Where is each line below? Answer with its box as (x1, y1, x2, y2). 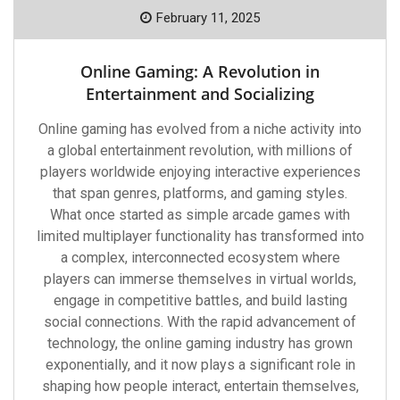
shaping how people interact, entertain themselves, (41, 378, 359, 395)
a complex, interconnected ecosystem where (60, 249, 340, 266)
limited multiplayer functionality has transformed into (36, 228, 364, 245)
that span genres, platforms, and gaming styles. (53, 185, 347, 202)
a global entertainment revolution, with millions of (47, 142, 353, 159)
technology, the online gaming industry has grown (47, 335, 353, 352)
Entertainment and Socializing (86, 83, 314, 104)
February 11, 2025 (156, 10, 260, 26)
